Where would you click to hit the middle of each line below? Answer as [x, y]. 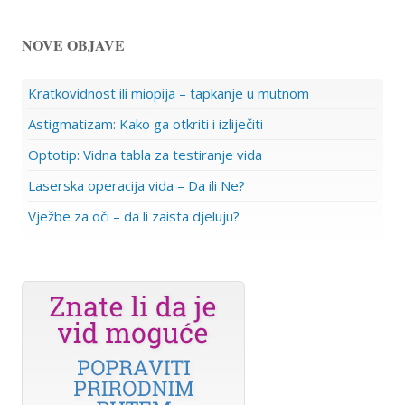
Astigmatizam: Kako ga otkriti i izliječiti [146, 124]
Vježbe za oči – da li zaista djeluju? [134, 217]
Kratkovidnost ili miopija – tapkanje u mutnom [169, 94]
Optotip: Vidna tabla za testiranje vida [145, 155]
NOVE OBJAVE [73, 45]
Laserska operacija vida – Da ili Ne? [137, 186]
